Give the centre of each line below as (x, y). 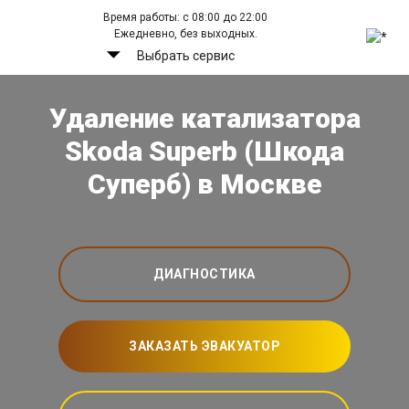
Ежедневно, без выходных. (185, 34)
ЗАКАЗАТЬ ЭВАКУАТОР (204, 346)
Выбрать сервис (185, 56)
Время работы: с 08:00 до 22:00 (186, 17)
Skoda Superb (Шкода (204, 152)
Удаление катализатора (204, 119)
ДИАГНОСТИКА (204, 274)
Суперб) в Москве (204, 184)
